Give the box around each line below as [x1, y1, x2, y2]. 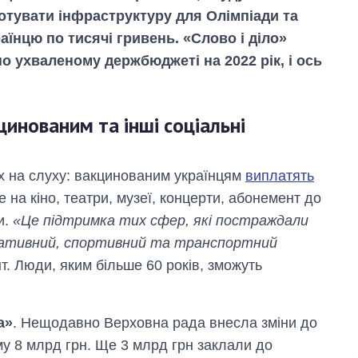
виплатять [245, 168, 314, 185]
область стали [235, 275, 318, 289]
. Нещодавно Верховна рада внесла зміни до [13, 315, 317, 332]
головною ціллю [235, 290, 330, 304]
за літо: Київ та [235, 260, 321, 274]
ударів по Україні [235, 245, 334, 259]
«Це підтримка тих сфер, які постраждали [13, 213, 308, 229]
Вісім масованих [235, 229, 333, 244]
